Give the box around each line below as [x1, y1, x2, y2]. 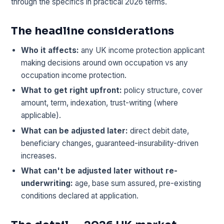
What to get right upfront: [21, 85, 122, 95]
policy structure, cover [122, 85, 203, 95]
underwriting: [21, 178, 73, 188]
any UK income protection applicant [79, 45, 205, 55]
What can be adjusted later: [21, 125, 128, 135]
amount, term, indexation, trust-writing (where [21, 98, 178, 108]
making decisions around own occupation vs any [21, 57, 188, 67]
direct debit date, [128, 125, 189, 135]
